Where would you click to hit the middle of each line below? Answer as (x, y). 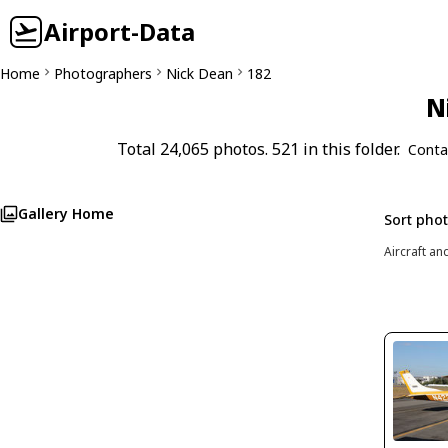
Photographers (103, 73)
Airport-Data (119, 31)
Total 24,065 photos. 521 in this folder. (258, 149)
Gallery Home (66, 213)
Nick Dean (199, 73)
